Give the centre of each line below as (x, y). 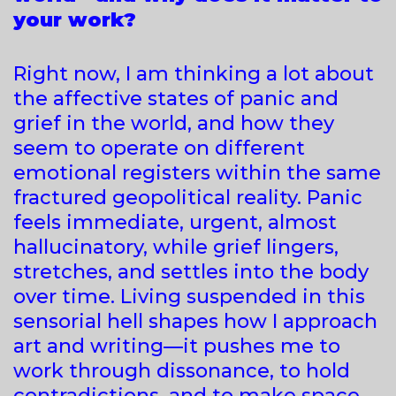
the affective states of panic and (176, 98)
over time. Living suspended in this (189, 296)
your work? (75, 19)
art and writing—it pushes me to (177, 346)
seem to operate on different (159, 148)
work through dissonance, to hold (182, 370)
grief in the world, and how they (174, 123)
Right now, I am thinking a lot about (194, 73)
